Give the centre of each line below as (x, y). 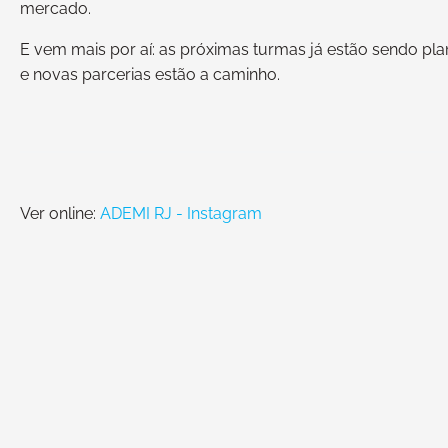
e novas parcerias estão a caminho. (150, 75)
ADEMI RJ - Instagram (181, 213)
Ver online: (60, 213)
